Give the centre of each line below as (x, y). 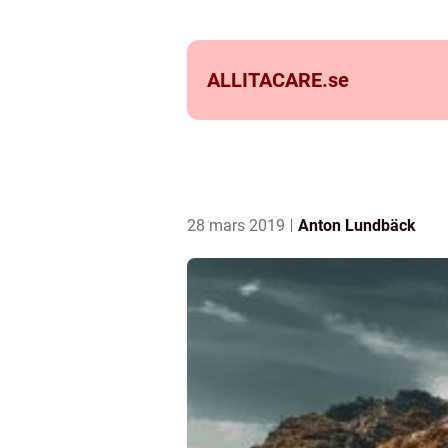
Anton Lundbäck (357, 225)
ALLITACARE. (267, 80)
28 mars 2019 (238, 225)
